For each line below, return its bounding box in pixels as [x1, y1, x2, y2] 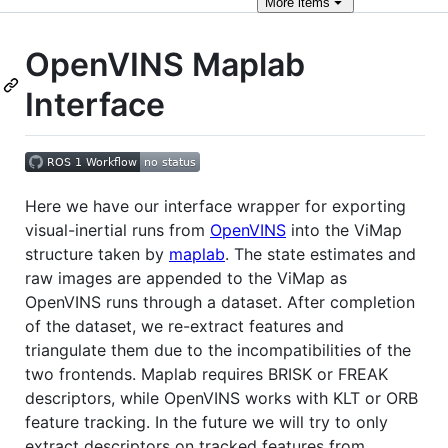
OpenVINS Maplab [25, 45, 305, 84]
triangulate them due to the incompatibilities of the [25, 339, 411, 360]
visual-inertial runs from [25, 219, 210, 240]
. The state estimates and [225, 243, 416, 264]
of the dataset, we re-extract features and [25, 315, 344, 336]
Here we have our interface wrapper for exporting [25, 195, 406, 216]
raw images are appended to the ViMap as [25, 267, 347, 288]
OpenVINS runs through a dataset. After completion [25, 291, 415, 312]
